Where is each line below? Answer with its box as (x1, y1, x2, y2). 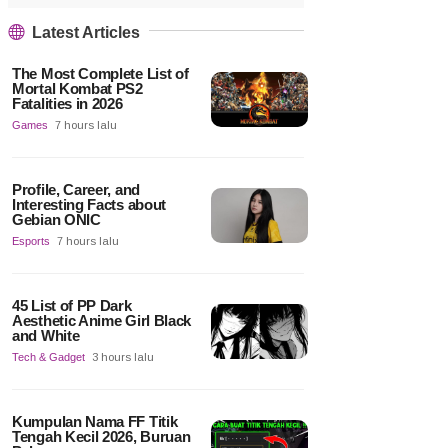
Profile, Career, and (12, 181, 140, 199)
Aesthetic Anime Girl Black (12, 312, 192, 330)
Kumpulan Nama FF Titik (12, 413, 178, 431)
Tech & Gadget (12, 351, 85, 364)
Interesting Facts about (12, 196, 167, 214)
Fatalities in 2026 (12, 95, 123, 113)
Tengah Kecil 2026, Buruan (12, 428, 191, 446)
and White (12, 327, 80, 345)
